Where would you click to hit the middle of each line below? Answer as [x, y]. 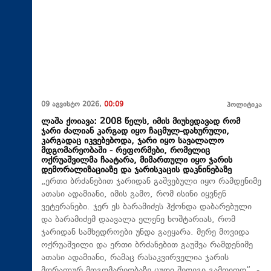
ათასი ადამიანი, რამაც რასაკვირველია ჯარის [135, 258]
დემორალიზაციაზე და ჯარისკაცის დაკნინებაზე [136, 170]
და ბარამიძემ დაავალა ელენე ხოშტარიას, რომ [138, 220]
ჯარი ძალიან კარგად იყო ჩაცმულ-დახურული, [135, 131]
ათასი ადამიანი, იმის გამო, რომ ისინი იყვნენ [134, 194]
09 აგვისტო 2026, [73, 105]
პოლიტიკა [244, 105]
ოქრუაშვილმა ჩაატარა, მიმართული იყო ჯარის [137, 160]
